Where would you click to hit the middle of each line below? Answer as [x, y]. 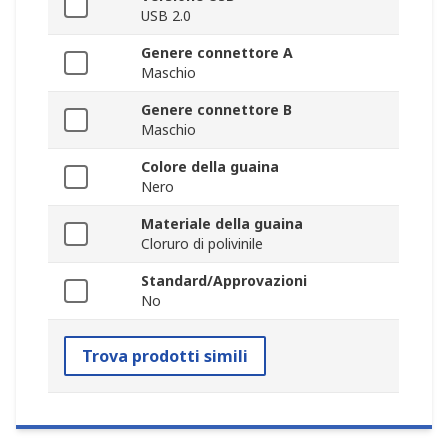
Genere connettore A [217, 53]
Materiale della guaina [222, 224]
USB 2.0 [166, 16]
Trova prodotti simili [165, 356]
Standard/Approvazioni [224, 281]
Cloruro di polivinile [202, 244]
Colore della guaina [210, 167]
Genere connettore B [216, 110]
